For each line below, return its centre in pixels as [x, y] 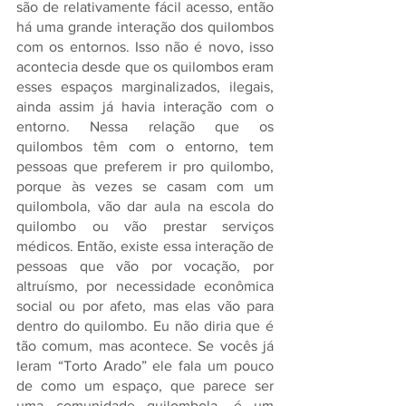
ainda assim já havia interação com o [145, 106]
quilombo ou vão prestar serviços [145, 226]
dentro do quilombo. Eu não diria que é [145, 326]
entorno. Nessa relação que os [145, 126]
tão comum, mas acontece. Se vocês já [145, 346]
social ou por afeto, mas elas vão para [145, 306]
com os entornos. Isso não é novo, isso [145, 47]
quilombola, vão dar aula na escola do [145, 206]
